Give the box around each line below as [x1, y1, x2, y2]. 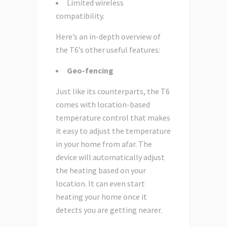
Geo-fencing [67, 65, 113, 76]
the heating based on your [56, 165, 146, 176]
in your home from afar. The [56, 139, 152, 149]
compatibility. [56, 11, 104, 21]
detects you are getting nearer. [56, 205, 162, 215]
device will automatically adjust [56, 152, 165, 163]
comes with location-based [56, 99, 150, 110]
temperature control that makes [56, 112, 170, 123]
